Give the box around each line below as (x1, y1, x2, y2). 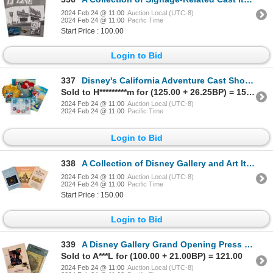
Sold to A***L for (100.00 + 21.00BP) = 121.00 (61, 251, 243, 261)
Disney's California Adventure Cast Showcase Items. (82, 76, 245, 86)
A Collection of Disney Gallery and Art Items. (82, 158, 246, 168)
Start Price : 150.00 (61, 190, 124, 199)
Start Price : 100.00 (61, 26, 124, 35)
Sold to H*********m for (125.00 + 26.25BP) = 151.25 (246, 87, 255, 97)
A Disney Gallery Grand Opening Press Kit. (82, 239, 244, 250)
